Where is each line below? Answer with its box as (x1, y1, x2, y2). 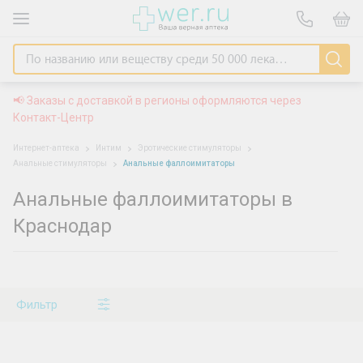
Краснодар (13, 215, 112, 237)
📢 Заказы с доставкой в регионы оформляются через (13, 94, 301, 107)
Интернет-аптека (13, 143, 79, 152)
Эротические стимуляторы (138, 143, 243, 152)
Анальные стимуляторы (13, 159, 109, 168)
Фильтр (16, 297, 58, 312)
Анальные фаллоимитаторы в (13, 188, 293, 211)
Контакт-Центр (13, 111, 94, 124)
